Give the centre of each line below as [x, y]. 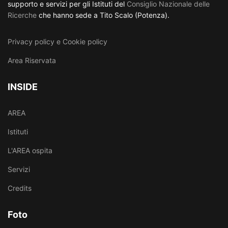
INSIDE [23, 87]
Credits [20, 188]
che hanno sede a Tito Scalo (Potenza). [104, 15]
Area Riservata [32, 61]
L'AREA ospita [30, 151]
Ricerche [22, 15]
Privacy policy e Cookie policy [58, 42]
